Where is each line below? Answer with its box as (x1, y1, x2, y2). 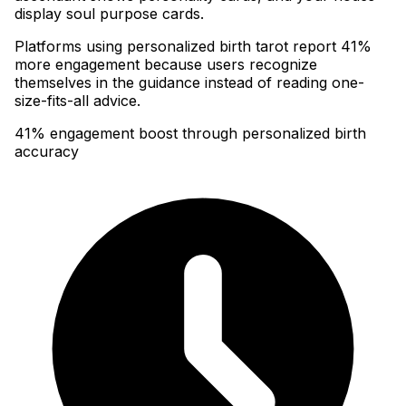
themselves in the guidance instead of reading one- (14, 73, 364, 92)
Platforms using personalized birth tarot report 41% (14, 37, 372, 56)
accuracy (14, 142, 79, 161)
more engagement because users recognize (14, 55, 317, 74)
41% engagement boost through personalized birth (14, 124, 366, 143)
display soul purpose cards (14, 5, 200, 24)
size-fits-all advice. (14, 92, 140, 111)
